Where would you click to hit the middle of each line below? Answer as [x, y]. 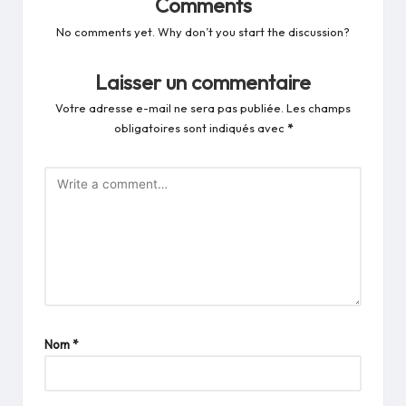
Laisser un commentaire [203, 82]
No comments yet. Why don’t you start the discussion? [203, 31]
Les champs [319, 108]
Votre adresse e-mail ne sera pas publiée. [169, 108]
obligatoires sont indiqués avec [200, 128]
